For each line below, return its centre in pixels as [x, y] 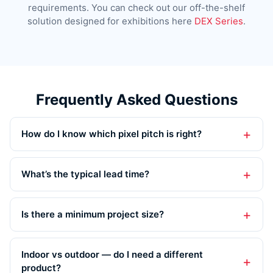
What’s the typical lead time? [85, 174]
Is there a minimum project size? [93, 214]
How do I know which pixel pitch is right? [112, 133]
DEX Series [219, 21]
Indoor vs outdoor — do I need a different [112, 254]
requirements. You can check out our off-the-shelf [136, 7]
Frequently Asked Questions [136, 99]
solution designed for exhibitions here [111, 21]
